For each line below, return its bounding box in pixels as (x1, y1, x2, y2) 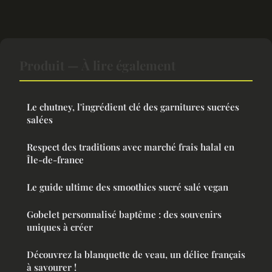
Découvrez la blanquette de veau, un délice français (27, 248, 245, 260)
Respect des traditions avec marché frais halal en (27, 140, 234, 153)
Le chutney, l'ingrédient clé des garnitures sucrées (27, 100, 239, 113)
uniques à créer (27, 220, 93, 233)
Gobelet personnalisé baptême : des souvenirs (27, 208, 222, 220)
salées (27, 113, 53, 126)
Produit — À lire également (19, 56, 175, 73)
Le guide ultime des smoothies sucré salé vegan (27, 180, 228, 193)
